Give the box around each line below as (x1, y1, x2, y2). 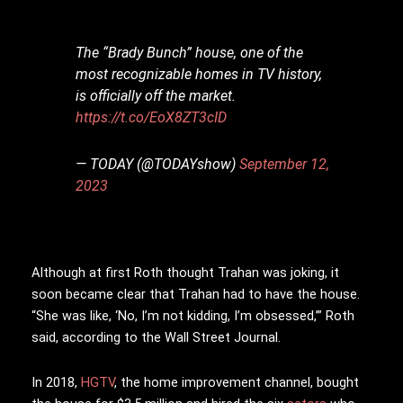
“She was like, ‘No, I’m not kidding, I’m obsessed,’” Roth (31, 308, 354, 325)
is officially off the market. (76, 87, 237, 105)
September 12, (239, 156, 330, 174)
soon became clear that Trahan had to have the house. (31, 286, 360, 303)
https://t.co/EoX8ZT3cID (76, 109, 228, 127)
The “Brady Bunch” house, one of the (76, 44, 304, 62)
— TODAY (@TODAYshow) (76, 156, 240, 174)
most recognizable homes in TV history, (76, 66, 323, 84)
